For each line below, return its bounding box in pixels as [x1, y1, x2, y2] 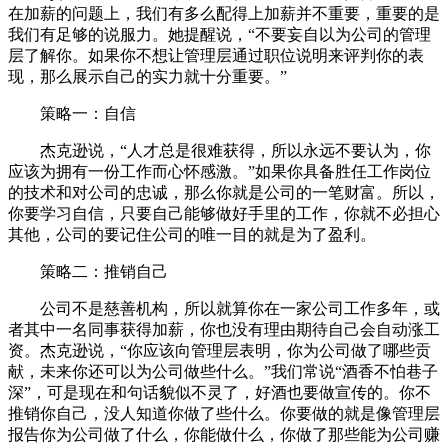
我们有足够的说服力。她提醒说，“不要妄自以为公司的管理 [8, 26, 431, 44]
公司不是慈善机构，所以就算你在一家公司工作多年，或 [40, 300, 440, 318]
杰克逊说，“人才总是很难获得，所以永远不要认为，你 [40, 142, 431, 160]
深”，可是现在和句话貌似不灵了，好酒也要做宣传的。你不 [8, 384, 431, 402]
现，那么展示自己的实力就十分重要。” [8, 68, 287, 86]
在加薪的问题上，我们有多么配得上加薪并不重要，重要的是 [8, 5, 440, 23]
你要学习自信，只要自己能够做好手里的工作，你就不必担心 [8, 205, 440, 223]
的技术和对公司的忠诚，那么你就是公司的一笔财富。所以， [8, 184, 440, 202]
